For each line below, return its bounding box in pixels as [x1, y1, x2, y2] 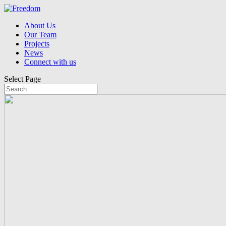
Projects [24, 39, 49, 48]
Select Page [4, 75, 41, 83]
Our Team [24, 30, 56, 39]
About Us [24, 21, 55, 30]
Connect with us [24, 58, 76, 66]
